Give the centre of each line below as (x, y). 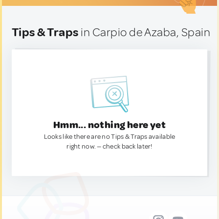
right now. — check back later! (109, 146)
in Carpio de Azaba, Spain (144, 32)
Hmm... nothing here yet (109, 125)
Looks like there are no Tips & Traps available (109, 137)
